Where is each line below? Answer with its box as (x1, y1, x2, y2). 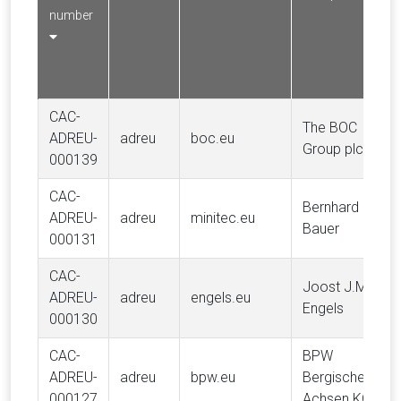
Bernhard (303, 199, 359, 216)
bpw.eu (191, 369, 235, 386)
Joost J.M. (303, 278, 371, 295)
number (49, 8, 93, 23)
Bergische (303, 369, 365, 386)
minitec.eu (191, 209, 255, 226)
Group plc (303, 141, 363, 158)
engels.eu (191, 289, 251, 306)
